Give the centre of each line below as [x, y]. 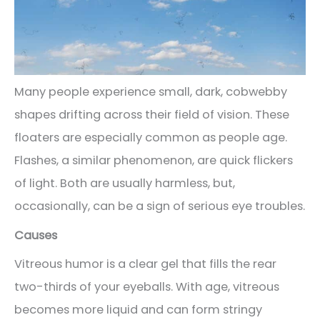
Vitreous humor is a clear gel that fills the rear [145, 264]
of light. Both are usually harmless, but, [125, 184]
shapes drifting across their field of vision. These [152, 115]
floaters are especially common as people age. [151, 138]
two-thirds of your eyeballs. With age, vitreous [147, 286]
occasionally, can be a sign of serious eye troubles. [160, 206]
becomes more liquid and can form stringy [138, 309]
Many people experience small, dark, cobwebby [151, 92]
